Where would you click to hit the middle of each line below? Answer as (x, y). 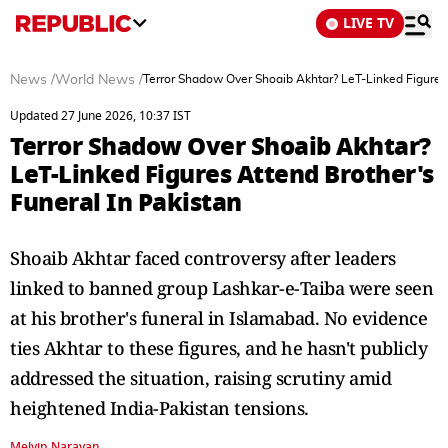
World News (95, 80)
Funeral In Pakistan (126, 202)
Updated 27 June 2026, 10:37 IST (100, 116)
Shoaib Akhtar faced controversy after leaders (203, 258)
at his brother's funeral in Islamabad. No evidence (218, 318)
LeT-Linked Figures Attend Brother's (222, 174)
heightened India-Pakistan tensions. (159, 408)
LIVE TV (368, 23)
